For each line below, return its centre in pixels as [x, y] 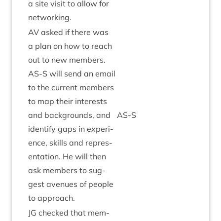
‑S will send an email [77, 74]
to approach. [52, 198]
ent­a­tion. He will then [67, 156]
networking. [50, 17]
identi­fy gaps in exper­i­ [71, 129]
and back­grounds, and [69, 115]
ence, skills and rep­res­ [70, 143]
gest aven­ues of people [71, 184]
